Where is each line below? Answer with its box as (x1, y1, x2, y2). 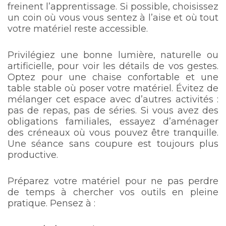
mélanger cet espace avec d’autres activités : (8, 93, 218, 105)
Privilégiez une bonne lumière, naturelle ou (8, 49, 218, 61)
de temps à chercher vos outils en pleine (8, 186, 218, 198)
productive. (8, 149, 58, 160)
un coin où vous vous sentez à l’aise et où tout (8, 12, 218, 23)
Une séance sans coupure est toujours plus (8, 138, 218, 149)
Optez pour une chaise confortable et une (8, 71, 218, 83)
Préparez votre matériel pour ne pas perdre (8, 175, 218, 187)
